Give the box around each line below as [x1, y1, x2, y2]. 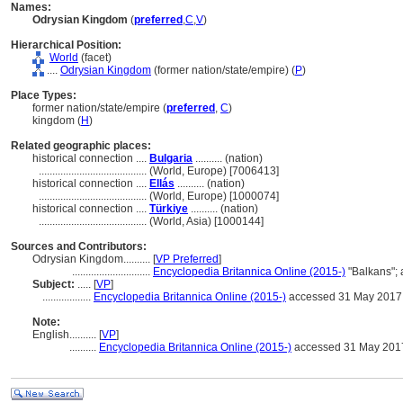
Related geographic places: [11, 139, 151, 152]
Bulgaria [149, 152, 193, 165]
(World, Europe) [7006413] [149, 165, 279, 177]
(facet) [78, 51, 112, 64]
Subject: [32, 278, 75, 291]
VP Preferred [156, 253, 219, 265]
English [32, 328, 69, 341]
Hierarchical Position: [11, 39, 121, 51]
